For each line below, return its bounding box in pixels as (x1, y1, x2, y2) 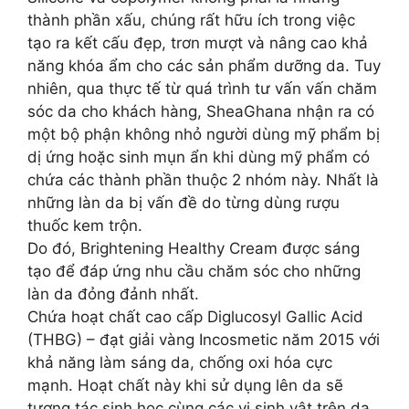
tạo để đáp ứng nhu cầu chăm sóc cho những (27, 262, 361, 280)
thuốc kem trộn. (27, 216, 142, 235)
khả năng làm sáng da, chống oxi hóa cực (27, 353, 332, 372)
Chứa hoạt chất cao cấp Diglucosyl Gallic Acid (27, 308, 363, 326)
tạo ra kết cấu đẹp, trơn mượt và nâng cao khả (27, 34, 368, 52)
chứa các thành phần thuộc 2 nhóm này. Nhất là (27, 171, 379, 189)
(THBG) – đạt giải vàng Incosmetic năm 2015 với (27, 330, 380, 349)
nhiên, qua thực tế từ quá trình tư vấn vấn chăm (27, 79, 377, 98)
